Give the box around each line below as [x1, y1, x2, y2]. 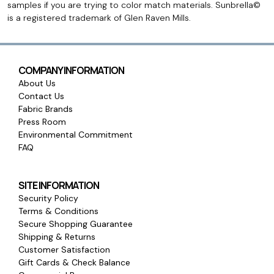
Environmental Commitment [18, 128, 133, 140]
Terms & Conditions [18, 205, 98, 217]
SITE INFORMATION [18, 178, 99, 192]
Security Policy [18, 192, 78, 204]
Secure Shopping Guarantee [18, 218, 133, 229]
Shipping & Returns [18, 231, 95, 242]
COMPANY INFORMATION [18, 63, 124, 77]
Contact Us [18, 90, 64, 102]
